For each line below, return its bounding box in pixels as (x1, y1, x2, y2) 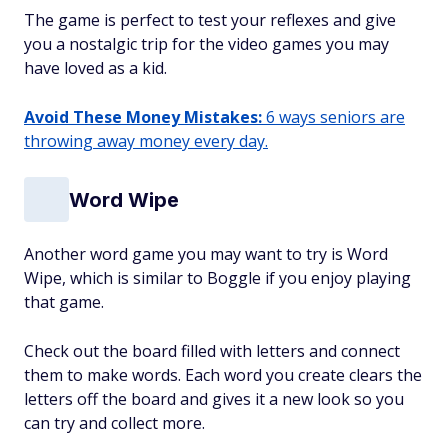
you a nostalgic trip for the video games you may (24, 33, 389, 56)
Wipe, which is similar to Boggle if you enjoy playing (24, 267, 411, 290)
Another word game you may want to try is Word (24, 243, 388, 266)
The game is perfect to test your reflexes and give (24, 9, 396, 32)
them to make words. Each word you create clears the (24, 364, 422, 387)
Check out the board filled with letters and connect (24, 340, 400, 363)
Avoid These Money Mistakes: (24, 106, 262, 129)
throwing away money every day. (24, 130, 268, 153)
